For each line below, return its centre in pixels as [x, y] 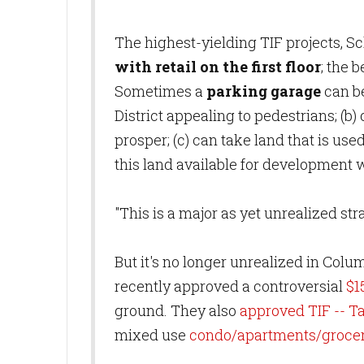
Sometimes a [160, 91]
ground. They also [177, 310]
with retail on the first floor [218, 67]
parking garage [264, 91]
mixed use [152, 335]
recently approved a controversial [230, 286]
